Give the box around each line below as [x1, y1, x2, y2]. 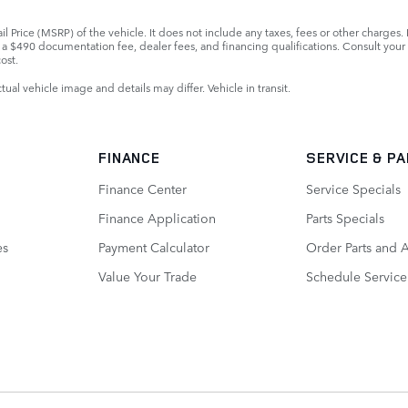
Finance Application [98, 209, 217, 228]
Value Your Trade [98, 267, 198, 286]
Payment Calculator [98, 238, 210, 257]
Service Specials [306, 179, 402, 199]
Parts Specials [306, 209, 385, 228]
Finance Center [98, 179, 188, 199]
